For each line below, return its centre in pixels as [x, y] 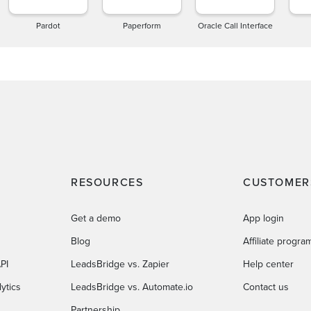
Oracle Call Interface [235, 25]
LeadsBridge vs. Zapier [120, 263]
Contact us [266, 286]
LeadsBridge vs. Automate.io [132, 286]
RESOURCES [107, 182]
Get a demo [96, 218]
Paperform [142, 25]
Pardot [49, 25]
